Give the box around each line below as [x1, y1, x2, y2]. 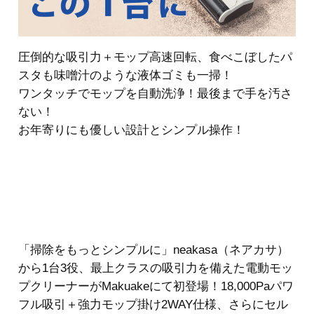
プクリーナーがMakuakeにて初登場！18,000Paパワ [18, 279, 294, 293]
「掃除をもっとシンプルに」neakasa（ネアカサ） [18, 243, 289, 257]
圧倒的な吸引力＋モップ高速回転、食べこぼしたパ [18, 50, 292, 64]
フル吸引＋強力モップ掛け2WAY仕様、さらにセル [18, 297, 288, 311]
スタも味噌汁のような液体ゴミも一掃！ [18, 68, 233, 82]
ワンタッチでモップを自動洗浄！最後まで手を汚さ [18, 86, 292, 100]
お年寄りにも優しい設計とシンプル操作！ [18, 123, 245, 137]
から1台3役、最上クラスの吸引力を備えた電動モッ [18, 261, 293, 275]
